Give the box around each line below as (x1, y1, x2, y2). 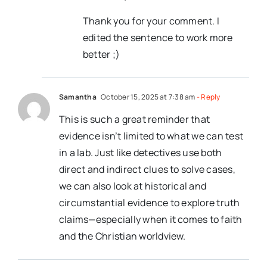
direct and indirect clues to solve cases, (59, 162, 235, 176)
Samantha (59, 91, 97, 102)
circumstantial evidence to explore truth (59, 195, 240, 209)
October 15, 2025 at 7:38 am (99, 91, 195, 102)
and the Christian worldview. (59, 229, 186, 243)
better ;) (83, 47, 120, 61)
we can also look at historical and (59, 179, 207, 193)
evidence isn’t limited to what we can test (59, 129, 244, 142)
